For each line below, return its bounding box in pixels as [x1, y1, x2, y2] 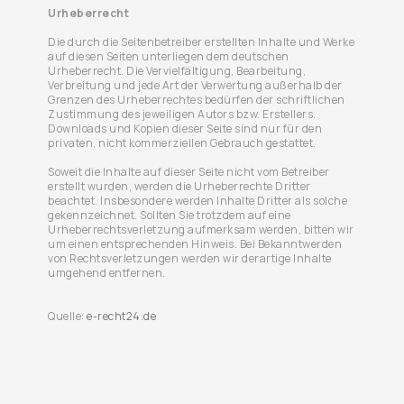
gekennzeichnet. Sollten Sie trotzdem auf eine [48, 207, 291, 223]
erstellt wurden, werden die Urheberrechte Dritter [48, 179, 311, 194]
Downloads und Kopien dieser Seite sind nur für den [48, 121, 323, 136]
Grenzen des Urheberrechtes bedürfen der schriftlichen [48, 92, 345, 107]
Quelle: [48, 308, 87, 324]
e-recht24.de [87, 308, 157, 324]
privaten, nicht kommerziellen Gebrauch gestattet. [48, 135, 317, 151]
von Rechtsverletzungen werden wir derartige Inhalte [48, 251, 332, 266]
